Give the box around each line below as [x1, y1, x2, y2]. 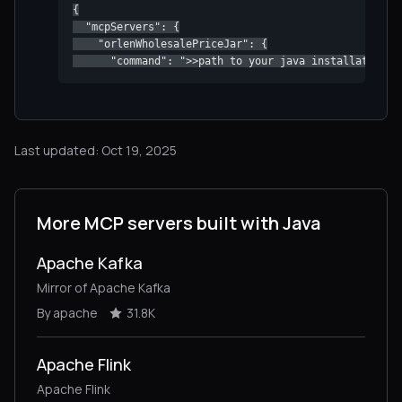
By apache [37, 303, 98, 321]
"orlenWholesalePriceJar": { [73, 37, 267, 50]
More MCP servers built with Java [37, 210, 320, 235]
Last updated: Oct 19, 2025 [14, 141, 177, 159]
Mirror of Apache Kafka [37, 278, 170, 296]
